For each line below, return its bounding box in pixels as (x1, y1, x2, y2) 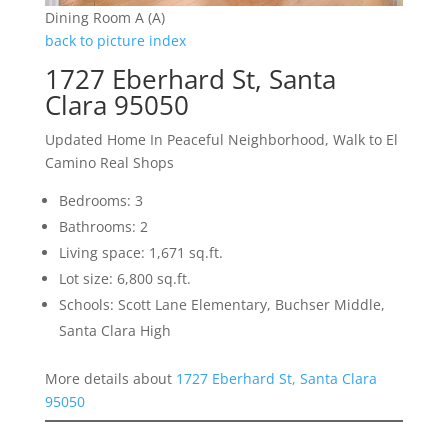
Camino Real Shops (44, 153, 174, 173)
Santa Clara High (58, 321, 171, 341)
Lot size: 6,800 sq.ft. (58, 269, 191, 289)
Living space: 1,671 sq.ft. (58, 243, 223, 263)
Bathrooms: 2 (58, 217, 148, 237)
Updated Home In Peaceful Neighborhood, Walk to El (44, 130, 398, 150)
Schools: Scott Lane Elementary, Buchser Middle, (58, 295, 385, 315)
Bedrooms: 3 (58, 191, 143, 211)
